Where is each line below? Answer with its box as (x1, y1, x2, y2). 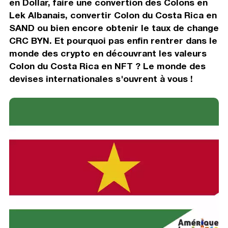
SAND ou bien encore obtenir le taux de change (9, 22, 219, 33)
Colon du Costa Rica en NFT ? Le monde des (9, 60, 206, 71)
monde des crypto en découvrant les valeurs (9, 47, 207, 59)
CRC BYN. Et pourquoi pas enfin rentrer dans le (9, 35, 217, 46)
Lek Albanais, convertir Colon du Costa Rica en (9, 9, 217, 20)
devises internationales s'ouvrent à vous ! (9, 73, 193, 84)
